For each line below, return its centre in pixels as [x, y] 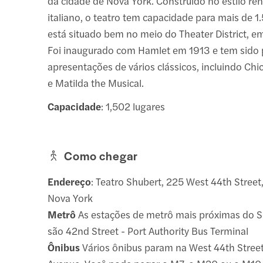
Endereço [70, 181]
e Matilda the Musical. [96, 82]
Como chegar [101, 155]
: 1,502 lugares [133, 106]
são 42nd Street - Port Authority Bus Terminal [148, 230]
